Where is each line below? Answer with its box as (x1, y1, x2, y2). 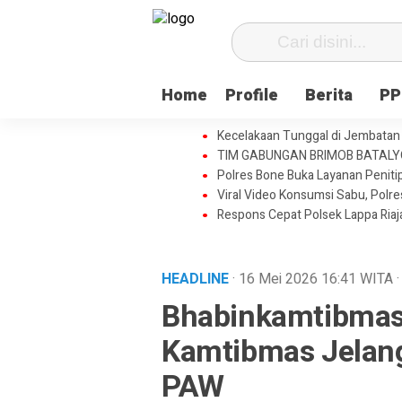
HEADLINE (162, 268, 232, 290)
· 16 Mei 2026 (232, 268, 321, 290)
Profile (225, 83, 278, 108)
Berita (305, 83, 353, 108)
